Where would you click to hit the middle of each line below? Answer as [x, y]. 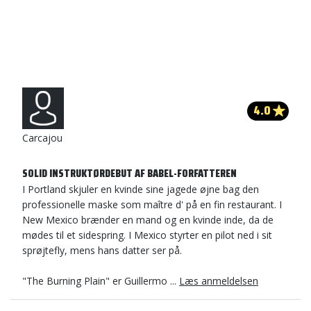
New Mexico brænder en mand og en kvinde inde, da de [148, 220]
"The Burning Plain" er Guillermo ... [101, 281]
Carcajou [42, 138]
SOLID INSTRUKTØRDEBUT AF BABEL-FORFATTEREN [129, 173]
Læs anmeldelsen [219, 281]
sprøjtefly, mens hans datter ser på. [102, 250]
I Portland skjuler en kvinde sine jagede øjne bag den [141, 189]
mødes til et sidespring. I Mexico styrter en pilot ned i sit [147, 235]
